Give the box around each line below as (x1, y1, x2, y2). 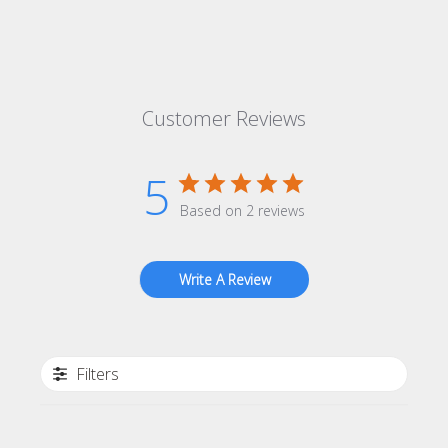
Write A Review (178, 269, 271, 289)
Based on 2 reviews (180, 200, 305, 220)
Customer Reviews (142, 104, 306, 132)
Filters (76, 362, 120, 385)
